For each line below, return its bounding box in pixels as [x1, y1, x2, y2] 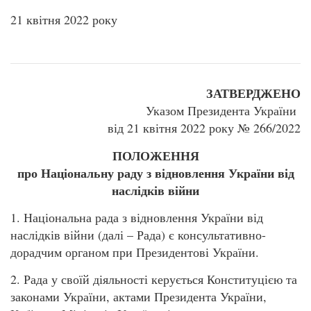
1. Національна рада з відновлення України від [10, 208, 263, 226]
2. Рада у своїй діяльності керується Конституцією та [10, 271, 297, 288]
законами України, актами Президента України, [10, 288, 267, 305]
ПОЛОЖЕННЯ [112, 146, 199, 165]
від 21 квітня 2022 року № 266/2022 [108, 119, 301, 137]
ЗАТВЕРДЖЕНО [206, 84, 301, 103]
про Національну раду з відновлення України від [17, 163, 294, 182]
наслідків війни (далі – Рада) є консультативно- [10, 226, 266, 243]
